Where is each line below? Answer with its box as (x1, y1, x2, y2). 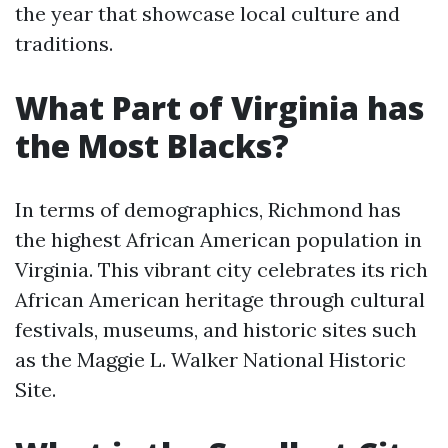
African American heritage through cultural (15, 287, 425, 312)
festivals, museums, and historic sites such (15, 317, 417, 342)
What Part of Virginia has (15, 86, 424, 129)
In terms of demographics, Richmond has (15, 197, 401, 222)
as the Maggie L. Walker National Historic (15, 347, 406, 372)
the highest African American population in (15, 227, 422, 252)
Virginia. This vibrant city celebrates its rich (15, 257, 428, 282)
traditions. (15, 31, 113, 56)
